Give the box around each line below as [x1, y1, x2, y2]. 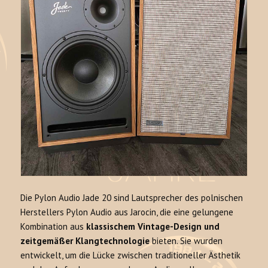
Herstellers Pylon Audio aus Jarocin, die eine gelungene [20, 206, 234, 218]
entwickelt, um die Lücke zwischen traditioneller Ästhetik [20, 249, 241, 261]
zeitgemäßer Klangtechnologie [20, 234, 150, 246]
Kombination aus [20, 220, 87, 232]
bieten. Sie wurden [150, 234, 223, 246]
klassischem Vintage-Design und [86, 220, 220, 232]
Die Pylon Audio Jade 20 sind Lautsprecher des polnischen [20, 191, 243, 203]
